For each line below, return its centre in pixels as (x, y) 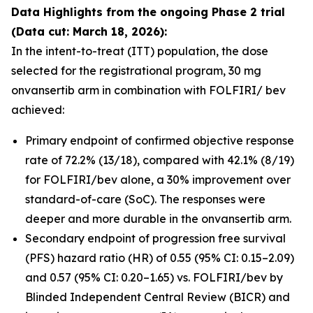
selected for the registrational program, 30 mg (136, 71)
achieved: (38, 110)
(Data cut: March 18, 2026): (89, 31)
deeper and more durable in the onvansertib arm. (158, 219)
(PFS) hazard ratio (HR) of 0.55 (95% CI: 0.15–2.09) (160, 258)
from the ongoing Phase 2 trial (194, 12)
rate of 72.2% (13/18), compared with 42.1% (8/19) (160, 160)
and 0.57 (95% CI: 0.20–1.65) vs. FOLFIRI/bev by (154, 277)
